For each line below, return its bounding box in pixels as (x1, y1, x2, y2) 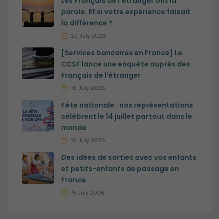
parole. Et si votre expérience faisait (61, 6, 191, 17)
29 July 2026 (71, 31, 106, 40)
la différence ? (61, 18, 112, 28)
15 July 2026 (71, 188, 105, 197)
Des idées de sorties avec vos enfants (61, 152, 197, 162)
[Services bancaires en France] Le (61, 47, 182, 58)
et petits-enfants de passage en (61, 163, 179, 174)
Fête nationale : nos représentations (61, 100, 193, 110)
